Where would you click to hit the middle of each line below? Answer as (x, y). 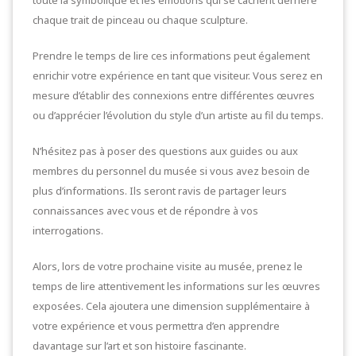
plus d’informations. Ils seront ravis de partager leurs (160, 190)
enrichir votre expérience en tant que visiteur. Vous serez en (178, 75)
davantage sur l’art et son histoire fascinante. (139, 345)
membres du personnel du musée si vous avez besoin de (171, 170)
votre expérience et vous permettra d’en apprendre (156, 325)
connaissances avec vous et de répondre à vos (145, 210)
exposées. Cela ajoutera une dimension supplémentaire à (171, 306)
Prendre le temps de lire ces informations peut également (171, 55)
